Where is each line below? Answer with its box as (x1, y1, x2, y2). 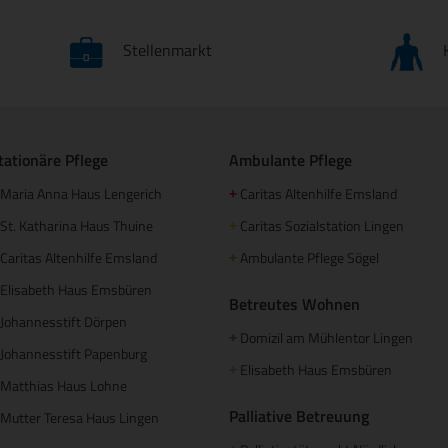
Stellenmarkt (122, 37, 212, 62)
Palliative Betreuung (229, 403, 369, 428)
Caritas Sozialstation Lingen (237, 214, 404, 236)
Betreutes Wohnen (229, 291, 360, 316)
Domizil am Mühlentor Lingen (237, 326, 413, 348)
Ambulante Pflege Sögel (237, 246, 379, 268)
